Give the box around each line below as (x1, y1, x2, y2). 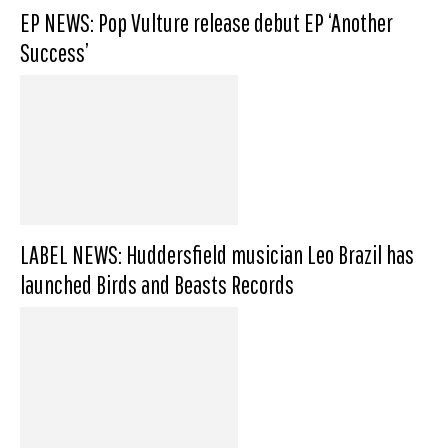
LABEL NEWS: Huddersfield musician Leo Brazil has (20, 240, 414, 269)
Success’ (20, 38, 89, 67)
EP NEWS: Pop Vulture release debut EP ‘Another (20, 8, 393, 37)
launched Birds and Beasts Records (20, 270, 294, 299)
